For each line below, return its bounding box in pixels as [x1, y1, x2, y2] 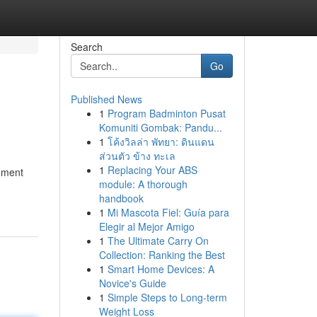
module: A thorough [98, 177, 188, 191]
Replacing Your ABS [107, 163, 197, 177]
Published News [70, 92, 142, 106]
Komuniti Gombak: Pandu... [98, 120, 222, 134]
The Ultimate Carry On [107, 234, 209, 248]
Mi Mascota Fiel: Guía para [107, 205, 229, 219]
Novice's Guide [98, 276, 166, 290]
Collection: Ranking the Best [98, 248, 225, 262]
